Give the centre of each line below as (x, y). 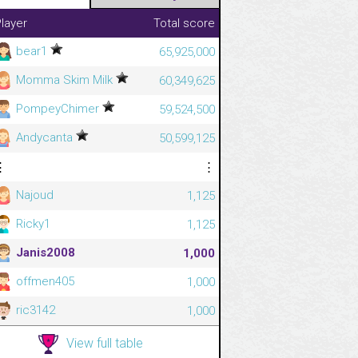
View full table (105, 343)
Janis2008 (44, 252)
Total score (184, 23)
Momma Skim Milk (64, 80)
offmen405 (44, 281)
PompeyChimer (58, 108)
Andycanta (44, 137)
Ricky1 (32, 223)
